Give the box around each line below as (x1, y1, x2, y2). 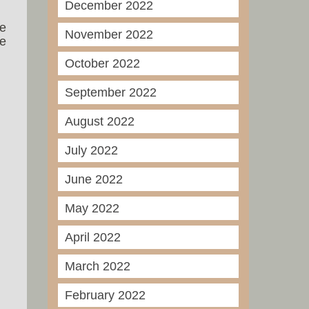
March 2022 (64, 259, 130, 273)
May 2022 (64, 201, 119, 215)
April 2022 (64, 230, 121, 244)
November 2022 (64, 28, 153, 41)
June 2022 (64, 172, 123, 186)
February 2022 (64, 288, 146, 302)
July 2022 (64, 143, 118, 157)
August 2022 (64, 114, 134, 128)
